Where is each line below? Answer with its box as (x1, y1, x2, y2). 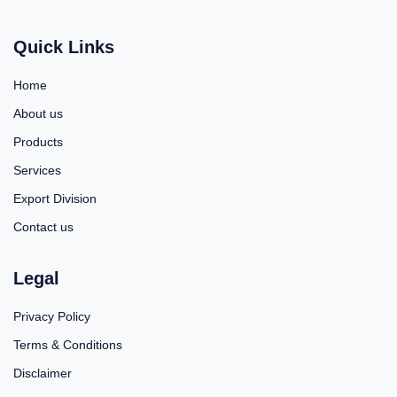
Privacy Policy (13, 309, 90, 324)
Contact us (13, 220, 74, 235)
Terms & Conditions (13, 338, 122, 353)
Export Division (13, 191, 97, 206)
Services (13, 163, 61, 178)
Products (13, 135, 63, 150)
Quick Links (13, 37, 114, 58)
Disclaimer (13, 366, 72, 381)
